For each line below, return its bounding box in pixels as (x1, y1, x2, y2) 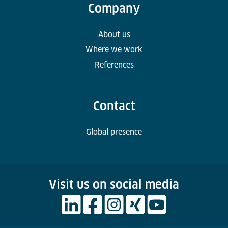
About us (98, 30, 130, 40)
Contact (93, 99, 135, 114)
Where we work (85, 45, 142, 55)
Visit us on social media (49, 177, 179, 192)
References (94, 60, 134, 70)
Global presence (86, 127, 142, 137)
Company (88, 1, 140, 16)
